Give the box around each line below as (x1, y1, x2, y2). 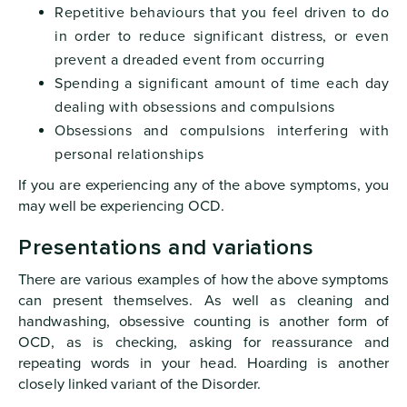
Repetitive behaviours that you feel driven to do (55, 3, 389, 22)
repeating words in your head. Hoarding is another (18, 353, 389, 372)
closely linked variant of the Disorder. (18, 374, 261, 393)
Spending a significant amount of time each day (55, 74, 389, 93)
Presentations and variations (18, 236, 313, 259)
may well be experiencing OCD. (18, 196, 224, 215)
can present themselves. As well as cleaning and (18, 291, 389, 310)
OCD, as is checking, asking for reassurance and (18, 333, 389, 352)
